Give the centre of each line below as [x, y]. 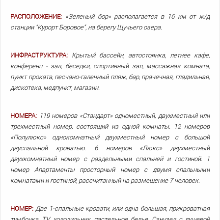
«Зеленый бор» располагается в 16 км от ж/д [137, 16]
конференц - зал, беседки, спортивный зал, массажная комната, [110, 66]
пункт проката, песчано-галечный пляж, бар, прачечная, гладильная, [110, 77]
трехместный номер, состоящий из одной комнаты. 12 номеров [110, 126]
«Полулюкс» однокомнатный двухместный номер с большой [110, 137]
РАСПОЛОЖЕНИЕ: [36, 16]
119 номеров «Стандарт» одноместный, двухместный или [124, 116]
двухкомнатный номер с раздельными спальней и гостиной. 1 [110, 159]
